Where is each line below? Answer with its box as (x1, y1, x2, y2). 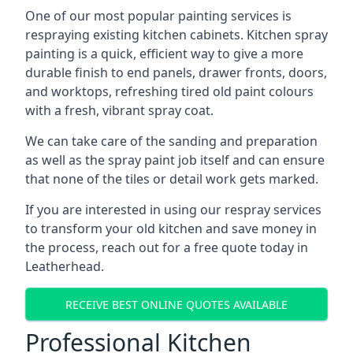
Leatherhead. (25, 258, 104, 275)
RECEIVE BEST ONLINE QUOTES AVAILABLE (65, 296, 288, 312)
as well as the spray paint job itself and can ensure (25, 151, 325, 169)
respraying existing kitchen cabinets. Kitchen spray (25, 26, 328, 43)
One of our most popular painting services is (25, 7, 292, 24)
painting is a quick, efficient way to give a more (25, 45, 303, 62)
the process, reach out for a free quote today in (25, 239, 308, 256)
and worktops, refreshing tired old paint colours (25, 83, 314, 100)
